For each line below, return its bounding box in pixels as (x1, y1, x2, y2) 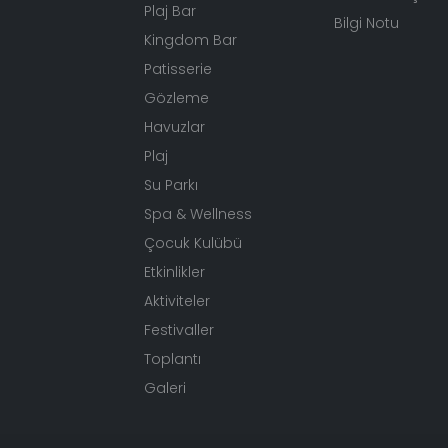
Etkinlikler (144, 262, 205, 282)
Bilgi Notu (334, 13, 399, 33)
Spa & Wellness (144, 204, 252, 224)
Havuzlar (144, 117, 205, 137)
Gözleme (144, 88, 209, 108)
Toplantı (144, 349, 201, 369)
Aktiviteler (144, 291, 210, 311)
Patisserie (144, 59, 212, 79)
